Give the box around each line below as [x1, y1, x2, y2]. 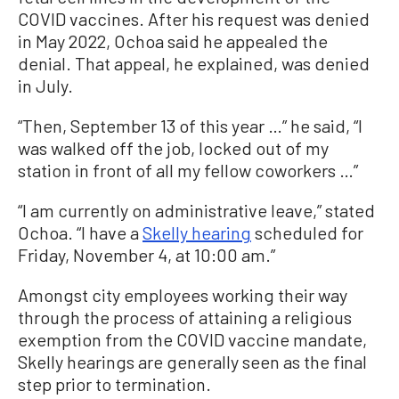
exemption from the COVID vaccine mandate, [18, 329, 367, 351]
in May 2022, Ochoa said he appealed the [18, 30, 328, 53]
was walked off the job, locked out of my [18, 137, 329, 159]
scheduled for [251, 222, 363, 244]
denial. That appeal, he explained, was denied [18, 53, 370, 75]
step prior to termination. [18, 373, 211, 395]
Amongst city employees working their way [18, 284, 347, 306]
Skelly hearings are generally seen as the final [18, 351, 367, 373]
